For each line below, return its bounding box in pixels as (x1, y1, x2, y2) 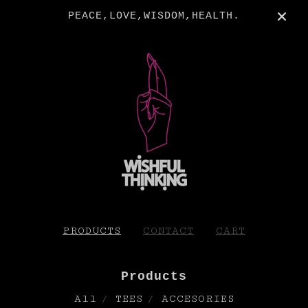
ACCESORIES (161, 293, 234, 305)
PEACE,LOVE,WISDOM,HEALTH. (68, 10, 240, 22)
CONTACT (143, 225, 194, 236)
